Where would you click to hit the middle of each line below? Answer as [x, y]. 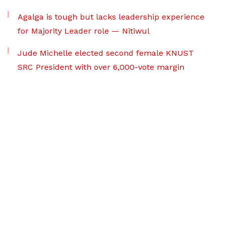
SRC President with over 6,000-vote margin [101, 67]
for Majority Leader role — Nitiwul [84, 31]
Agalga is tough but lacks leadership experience [111, 17]
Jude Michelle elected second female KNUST [106, 53]
